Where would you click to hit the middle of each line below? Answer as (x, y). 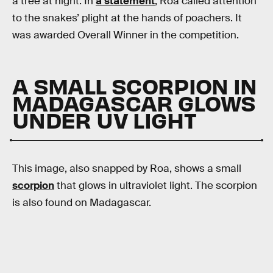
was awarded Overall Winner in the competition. (126, 35)
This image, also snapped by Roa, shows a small (127, 168)
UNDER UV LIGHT (105, 119)
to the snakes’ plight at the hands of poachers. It (127, 18)
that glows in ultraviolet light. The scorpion (156, 185)
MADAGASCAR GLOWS (134, 102)
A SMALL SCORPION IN (135, 85)
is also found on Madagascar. (82, 202)
